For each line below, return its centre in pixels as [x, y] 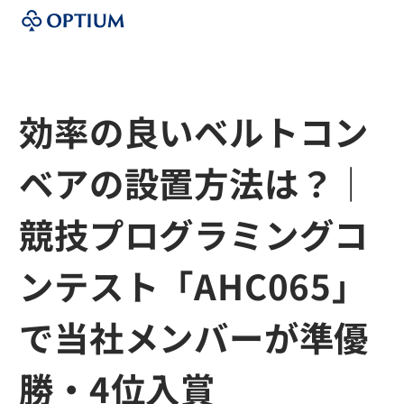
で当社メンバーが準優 [194, 336]
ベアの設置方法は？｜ [194, 182]
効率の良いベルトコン [194, 131]
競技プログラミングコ [194, 234]
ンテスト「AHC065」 [193, 285]
